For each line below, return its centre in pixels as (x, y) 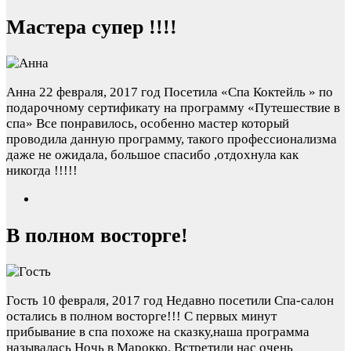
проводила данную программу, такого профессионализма (172, 139)
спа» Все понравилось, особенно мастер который (148, 124)
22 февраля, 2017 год (100, 92)
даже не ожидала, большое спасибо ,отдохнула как (152, 155)
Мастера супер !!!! (92, 27)
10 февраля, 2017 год (102, 301)
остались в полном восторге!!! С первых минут (141, 317)
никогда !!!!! (42, 171)
